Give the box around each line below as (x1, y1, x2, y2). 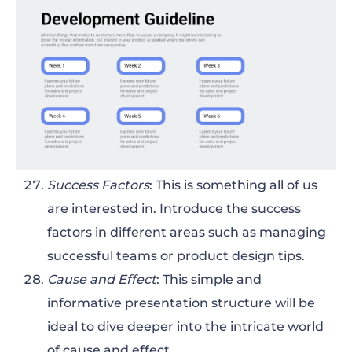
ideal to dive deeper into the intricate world (47, 318, 324, 334)
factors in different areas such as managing (47, 224, 326, 240)
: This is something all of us (149, 177, 317, 192)
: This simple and (156, 271, 262, 287)
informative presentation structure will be (47, 295, 315, 310)
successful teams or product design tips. (47, 247, 305, 263)
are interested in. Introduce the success (47, 200, 301, 216)
